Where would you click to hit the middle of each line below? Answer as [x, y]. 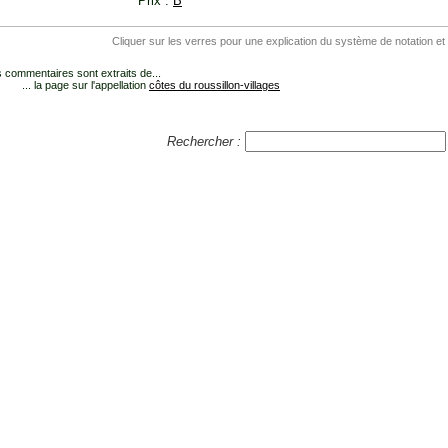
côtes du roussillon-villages [214, 85]
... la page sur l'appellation [85, 85]
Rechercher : [205, 142]
